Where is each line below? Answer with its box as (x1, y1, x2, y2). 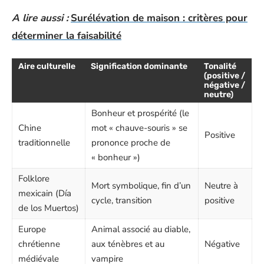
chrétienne (18, 237, 60, 250)
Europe (18, 223, 46, 235)
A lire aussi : (12, 11, 68, 25)
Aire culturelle (18, 61, 75, 71)
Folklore (18, 172, 49, 184)
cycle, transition (91, 194, 152, 206)
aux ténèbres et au (91, 237, 164, 250)
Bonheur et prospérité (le (91, 107, 189, 119)
